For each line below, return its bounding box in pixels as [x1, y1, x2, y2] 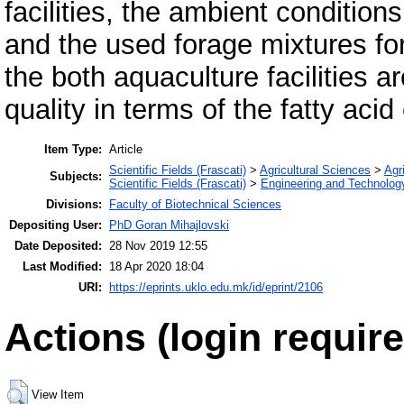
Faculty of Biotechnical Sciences [109, 197, 281, 211]
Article [109, 142, 142, 156]
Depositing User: [9, 217, 102, 232]
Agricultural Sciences [260, 162, 371, 177]
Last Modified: [23, 259, 102, 273]
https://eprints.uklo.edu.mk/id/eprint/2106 [109, 280, 323, 294]
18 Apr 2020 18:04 [109, 259, 204, 273]
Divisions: [46, 197, 102, 211]
